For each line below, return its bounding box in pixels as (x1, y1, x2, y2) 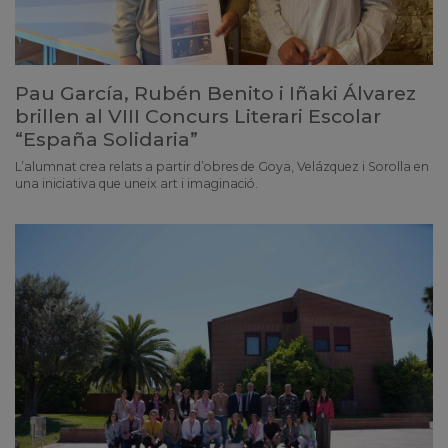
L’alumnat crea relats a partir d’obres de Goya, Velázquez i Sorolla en (15, 159, 429, 175)
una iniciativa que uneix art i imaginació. (15, 176, 258, 192)
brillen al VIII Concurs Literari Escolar (15, 104, 381, 129)
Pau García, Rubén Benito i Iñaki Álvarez (15, 81, 416, 106)
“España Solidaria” (15, 127, 198, 152)
